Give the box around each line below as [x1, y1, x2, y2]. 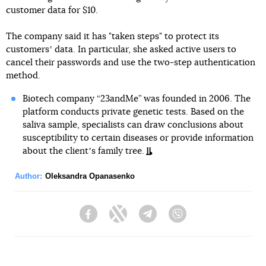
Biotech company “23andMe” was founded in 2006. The [22, 94, 251, 103]
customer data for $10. [6, 6, 98, 15]
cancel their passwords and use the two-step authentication [6, 58, 255, 67]
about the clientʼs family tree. [22, 147, 144, 156]
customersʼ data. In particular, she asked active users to [6, 45, 236, 54]
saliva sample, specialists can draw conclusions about [22, 121, 243, 129]
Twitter [127, 214, 152, 224]
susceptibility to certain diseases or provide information [22, 134, 254, 142]
